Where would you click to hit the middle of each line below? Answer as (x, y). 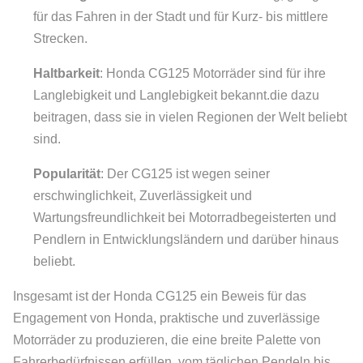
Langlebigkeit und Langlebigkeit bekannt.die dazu (176, 95)
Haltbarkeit (66, 73)
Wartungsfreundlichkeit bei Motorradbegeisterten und (185, 218)
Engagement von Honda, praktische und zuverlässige (167, 318)
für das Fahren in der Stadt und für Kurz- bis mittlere (181, 17)
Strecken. (60, 38)
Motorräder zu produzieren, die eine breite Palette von (167, 340)
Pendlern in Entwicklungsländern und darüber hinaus (186, 239)
